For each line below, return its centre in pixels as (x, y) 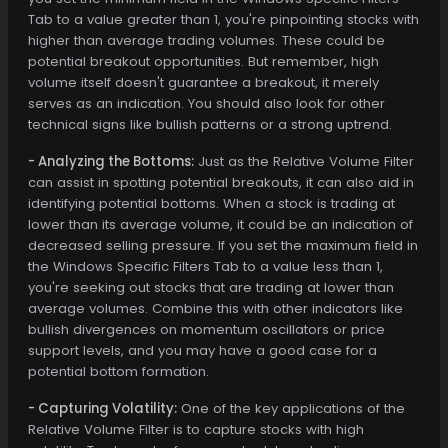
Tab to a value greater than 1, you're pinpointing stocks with (223, 19)
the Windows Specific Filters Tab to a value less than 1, (205, 266)
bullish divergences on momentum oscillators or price (206, 329)
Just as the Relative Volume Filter (304, 161)
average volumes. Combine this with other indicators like (215, 308)
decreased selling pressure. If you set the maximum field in (223, 245)
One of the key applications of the (291, 408)
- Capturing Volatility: (102, 408)
